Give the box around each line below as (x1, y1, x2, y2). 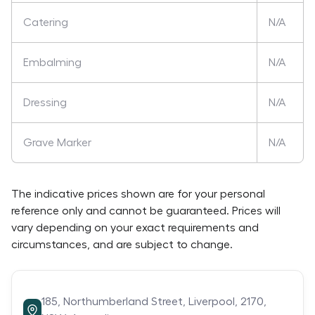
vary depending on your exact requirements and (11, 222, 259, 233)
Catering (23, 17, 68, 28)
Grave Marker (23, 137, 91, 148)
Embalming (23, 57, 82, 68)
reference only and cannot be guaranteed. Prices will (11, 205, 281, 217)
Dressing (23, 97, 67, 108)
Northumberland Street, (63, 296, 189, 307)
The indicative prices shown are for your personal (11, 188, 265, 200)
